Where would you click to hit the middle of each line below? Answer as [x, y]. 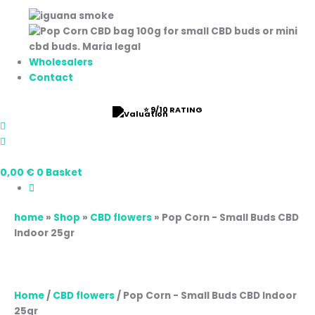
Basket [64, 172]
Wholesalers [61, 63]
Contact [51, 78]
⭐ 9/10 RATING [173, 109]
